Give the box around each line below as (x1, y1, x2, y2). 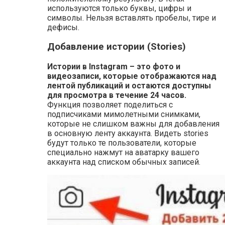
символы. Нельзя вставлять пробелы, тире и (47, 13, 216, 23)
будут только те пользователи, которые (47, 138, 196, 148)
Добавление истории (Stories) (47, 41, 186, 53)
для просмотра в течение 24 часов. (47, 90, 186, 100)
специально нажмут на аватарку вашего (47, 148, 199, 158)
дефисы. (47, 22, 79, 32)
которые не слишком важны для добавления (47, 119, 219, 129)
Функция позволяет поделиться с (47, 100, 173, 110)
